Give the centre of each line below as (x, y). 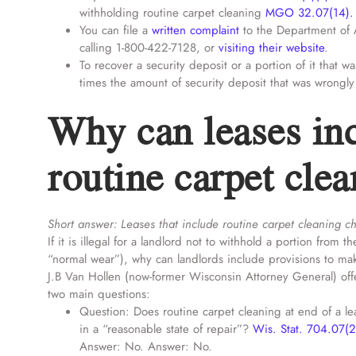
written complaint (195, 30)
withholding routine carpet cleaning (172, 13)
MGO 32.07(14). (310, 13)
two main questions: (99, 294)
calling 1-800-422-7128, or (149, 48)
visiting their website (271, 48)
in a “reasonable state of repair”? (166, 329)
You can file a (116, 30)
